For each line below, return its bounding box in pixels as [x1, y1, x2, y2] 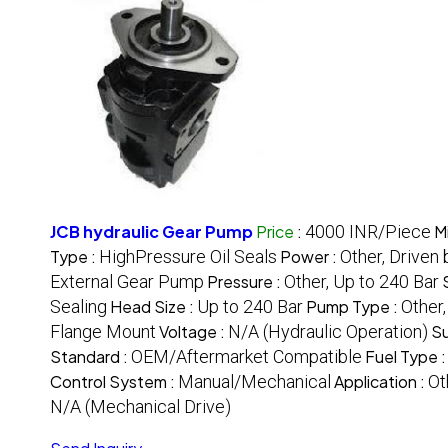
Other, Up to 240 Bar [284, 271, 439, 293]
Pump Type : [306, 296, 401, 318]
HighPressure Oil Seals [99, 246, 277, 268]
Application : [334, 371, 428, 393]
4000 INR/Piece [305, 221, 431, 243]
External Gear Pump [50, 271, 204, 293]
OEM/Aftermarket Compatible [131, 346, 362, 368]
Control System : [50, 371, 178, 393]
